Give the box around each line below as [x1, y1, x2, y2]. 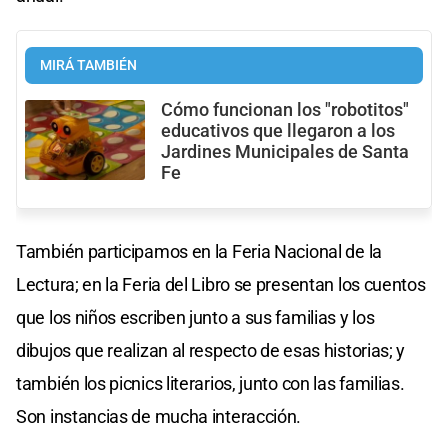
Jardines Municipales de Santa [161, 142, 409, 163]
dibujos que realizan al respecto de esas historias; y [16, 340, 406, 362]
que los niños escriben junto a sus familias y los [16, 307, 375, 329]
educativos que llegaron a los [161, 121, 395, 142]
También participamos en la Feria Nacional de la [16, 241, 382, 263]
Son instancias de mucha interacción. [16, 406, 302, 428]
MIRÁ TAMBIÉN [40, 57, 137, 75]
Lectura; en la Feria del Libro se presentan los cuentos [16, 274, 426, 296]
